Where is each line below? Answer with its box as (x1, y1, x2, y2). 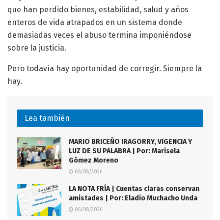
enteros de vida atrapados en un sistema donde (7, 18, 182, 27)
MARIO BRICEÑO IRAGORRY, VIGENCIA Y (69, 137, 192, 146)
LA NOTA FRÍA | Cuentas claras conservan (69, 185, 199, 193)
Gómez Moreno (69, 156, 118, 165)
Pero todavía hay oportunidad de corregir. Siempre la (7, 64, 202, 74)
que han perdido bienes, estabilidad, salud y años (7, 5, 189, 15)
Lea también (25, 113, 70, 123)
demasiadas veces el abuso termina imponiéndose (7, 30, 192, 40)
